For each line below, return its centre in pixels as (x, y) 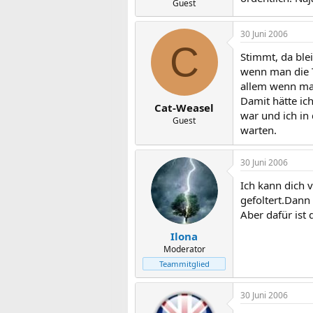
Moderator (184, 249)
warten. (259, 130)
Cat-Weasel (184, 108)
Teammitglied (184, 264)
